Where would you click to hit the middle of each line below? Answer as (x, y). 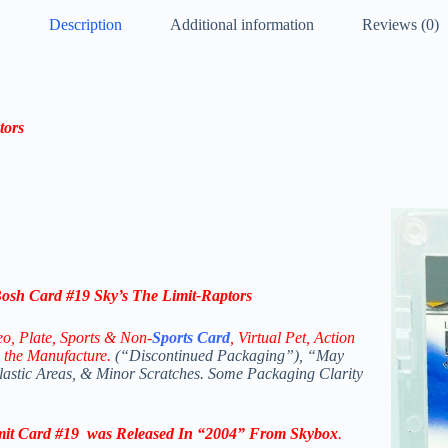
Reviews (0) (400, 24)
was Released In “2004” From (184, 433)
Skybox (314, 433)
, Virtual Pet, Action (292, 337)
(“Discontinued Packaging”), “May (227, 355)
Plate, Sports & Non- (85, 337)
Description (85, 24)
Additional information (242, 24)
